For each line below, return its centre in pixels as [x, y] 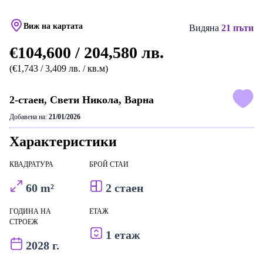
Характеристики [63, 141]
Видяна [205, 28]
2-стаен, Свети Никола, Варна [82, 100]
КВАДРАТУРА [31, 164]
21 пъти [237, 28]
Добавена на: [29, 117]
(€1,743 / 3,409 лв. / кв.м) [59, 68]
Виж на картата [53, 26]
